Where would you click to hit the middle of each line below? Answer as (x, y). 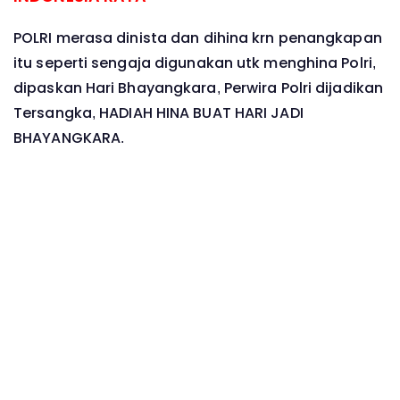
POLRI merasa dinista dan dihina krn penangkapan (198, 37)
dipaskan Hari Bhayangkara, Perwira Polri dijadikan (199, 87)
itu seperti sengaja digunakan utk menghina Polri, (195, 62)
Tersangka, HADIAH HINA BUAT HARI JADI (158, 112)
